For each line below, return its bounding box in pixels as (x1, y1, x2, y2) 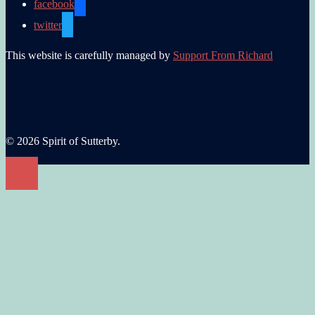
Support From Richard (173, 49, 273, 61)
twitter (34, 18, 62, 31)
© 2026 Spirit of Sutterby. (6, 134, 120, 147)
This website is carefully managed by (6, 49, 173, 61)
